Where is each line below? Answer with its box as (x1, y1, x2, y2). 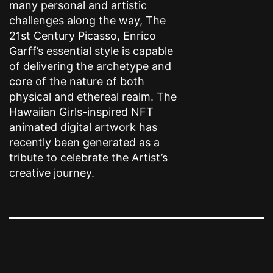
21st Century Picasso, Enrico (9, 29, 156, 42)
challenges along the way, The (9, 13, 166, 27)
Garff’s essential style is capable (9, 44, 173, 57)
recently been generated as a (9, 135, 160, 149)
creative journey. (9, 166, 94, 179)
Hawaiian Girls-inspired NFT (9, 105, 154, 118)
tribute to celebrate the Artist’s (9, 151, 168, 164)
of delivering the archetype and (9, 59, 171, 73)
